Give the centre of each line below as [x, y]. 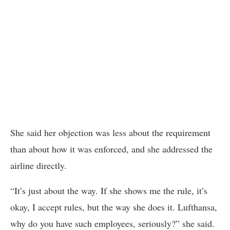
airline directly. [39, 165]
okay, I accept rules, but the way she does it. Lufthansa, [114, 207]
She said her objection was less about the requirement [110, 132]
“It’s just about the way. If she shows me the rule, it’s [109, 190]
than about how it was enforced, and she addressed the [111, 149]
